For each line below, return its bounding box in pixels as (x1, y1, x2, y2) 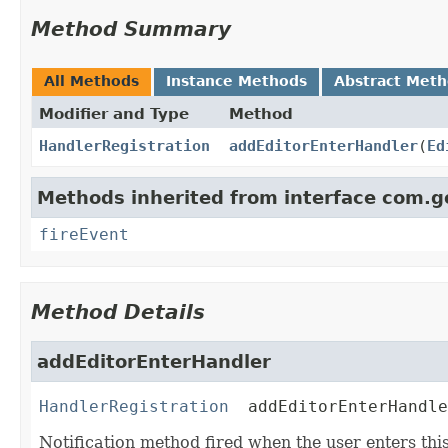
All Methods (44, 73, 139, 90)
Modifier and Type (39, 105, 189, 124)
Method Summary (31, 17, 231, 42)
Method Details (31, 300, 205, 325)
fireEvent (39, 225, 129, 245)
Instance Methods (166, 73, 307, 90)
